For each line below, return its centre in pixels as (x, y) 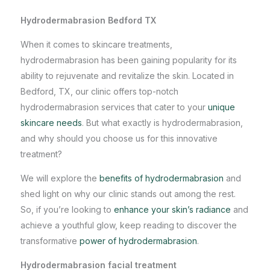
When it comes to (56, 44)
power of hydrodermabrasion (138, 241)
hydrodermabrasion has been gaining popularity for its (129, 60)
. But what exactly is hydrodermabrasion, (162, 123)
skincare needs (51, 123)
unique (221, 107)
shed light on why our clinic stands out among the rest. (128, 194)
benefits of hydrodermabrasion (162, 178)
